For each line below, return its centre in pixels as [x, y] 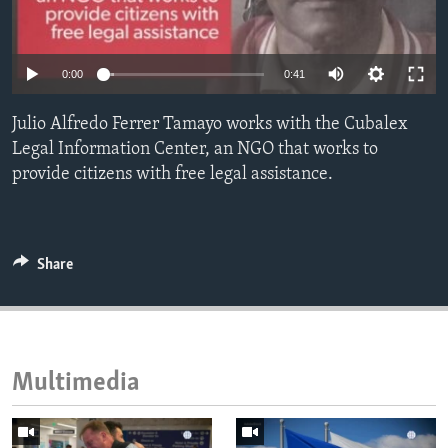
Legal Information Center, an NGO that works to [195, 150]
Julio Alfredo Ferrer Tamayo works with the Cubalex [210, 125]
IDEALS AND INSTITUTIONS [127, 55]
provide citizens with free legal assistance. [172, 175]
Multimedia [76, 384]
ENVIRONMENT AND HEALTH [132, 19]
